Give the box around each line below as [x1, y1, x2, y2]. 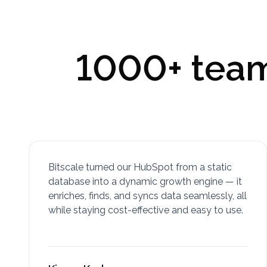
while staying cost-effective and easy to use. [48, 204, 243, 216]
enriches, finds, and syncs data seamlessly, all [48, 190, 247, 201]
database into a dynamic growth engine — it [48, 176, 242, 187]
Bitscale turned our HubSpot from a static [48, 162, 232, 173]
